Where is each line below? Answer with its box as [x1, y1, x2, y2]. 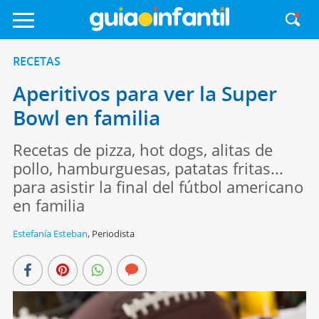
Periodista [91, 227, 135, 240]
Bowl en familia [12, 104, 160, 131]
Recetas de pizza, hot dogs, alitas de [12, 139, 273, 160]
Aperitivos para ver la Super [12, 80, 277, 107]
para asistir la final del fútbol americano [12, 176, 303, 197]
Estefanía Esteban [12, 227, 88, 240]
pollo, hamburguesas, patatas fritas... [12, 157, 283, 179]
